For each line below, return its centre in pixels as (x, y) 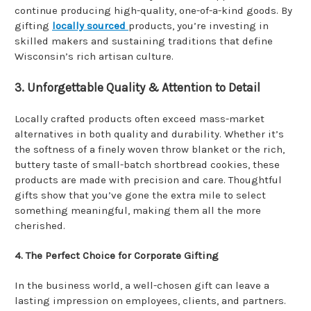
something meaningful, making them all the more (138, 210)
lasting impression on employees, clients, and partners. (150, 300)
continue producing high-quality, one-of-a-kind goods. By (153, 10)
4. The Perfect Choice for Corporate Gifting (117, 255)
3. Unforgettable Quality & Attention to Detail (137, 87)
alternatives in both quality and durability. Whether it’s (149, 134)
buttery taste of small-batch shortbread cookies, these (147, 164)
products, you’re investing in (199, 25)
